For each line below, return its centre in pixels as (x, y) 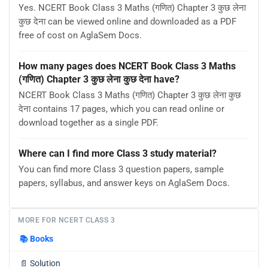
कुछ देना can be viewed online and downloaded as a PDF (127, 22)
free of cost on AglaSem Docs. (80, 36)
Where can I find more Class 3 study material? (118, 153)
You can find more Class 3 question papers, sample (121, 170)
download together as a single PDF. (89, 123)
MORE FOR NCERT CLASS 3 (66, 220)
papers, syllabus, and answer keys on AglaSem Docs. (124, 183)
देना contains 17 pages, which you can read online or (121, 109)
